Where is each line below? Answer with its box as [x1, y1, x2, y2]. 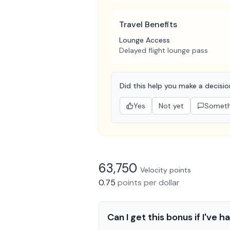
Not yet [159, 101, 184, 110]
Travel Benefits [119, 18, 177, 30]
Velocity [140, 165, 167, 175]
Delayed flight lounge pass [119, 45, 208, 55]
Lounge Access [119, 35, 170, 45]
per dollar [142, 177, 180, 188]
